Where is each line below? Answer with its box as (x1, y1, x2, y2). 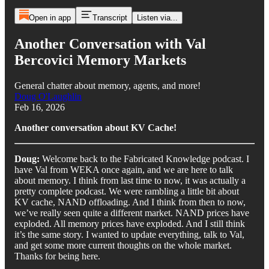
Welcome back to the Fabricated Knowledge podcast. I (42, 153, 249, 164)
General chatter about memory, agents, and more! (14, 80, 201, 91)
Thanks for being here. (14, 250, 100, 261)
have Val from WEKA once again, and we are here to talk (14, 164, 233, 175)
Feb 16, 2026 (14, 101, 65, 112)
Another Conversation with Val (14, 35, 206, 52)
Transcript (92, 13, 127, 22)
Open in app (28, 13, 71, 22)
